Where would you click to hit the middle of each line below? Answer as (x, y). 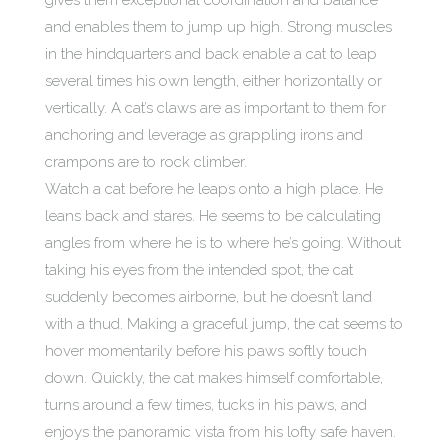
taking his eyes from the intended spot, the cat (199, 270)
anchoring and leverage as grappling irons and (204, 135)
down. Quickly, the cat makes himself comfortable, (214, 378)
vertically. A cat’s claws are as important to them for (215, 108)
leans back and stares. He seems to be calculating (213, 216)
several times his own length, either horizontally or (213, 81)
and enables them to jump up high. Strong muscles (218, 27)
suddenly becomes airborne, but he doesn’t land (208, 297)
